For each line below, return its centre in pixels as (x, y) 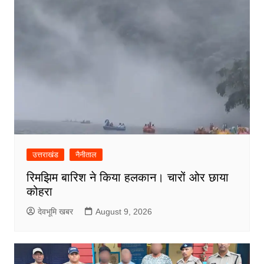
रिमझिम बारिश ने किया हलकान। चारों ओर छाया (127, 178)
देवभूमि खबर (55, 212)
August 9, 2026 (123, 212)
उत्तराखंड (45, 155)
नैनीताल (86, 155)
